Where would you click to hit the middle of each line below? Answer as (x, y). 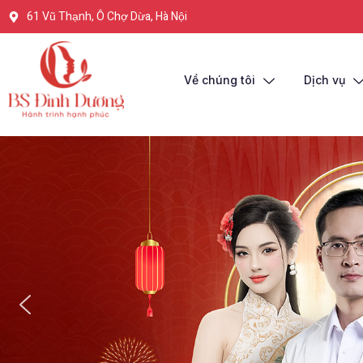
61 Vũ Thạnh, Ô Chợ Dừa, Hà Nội (107, 17)
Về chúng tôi (219, 79)
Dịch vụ (324, 79)
